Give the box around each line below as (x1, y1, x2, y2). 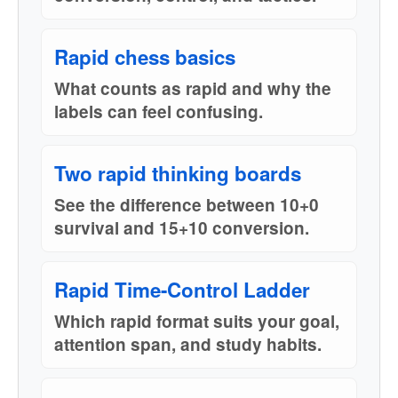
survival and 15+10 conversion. (54, 216, 309, 240)
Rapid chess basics (54, 43, 235, 71)
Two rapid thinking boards (54, 159, 301, 187)
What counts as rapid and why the (54, 76, 331, 100)
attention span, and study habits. (54, 332, 322, 356)
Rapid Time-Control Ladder (54, 275, 310, 304)
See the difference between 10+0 (54, 193, 319, 217)
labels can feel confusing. (54, 99, 263, 123)
